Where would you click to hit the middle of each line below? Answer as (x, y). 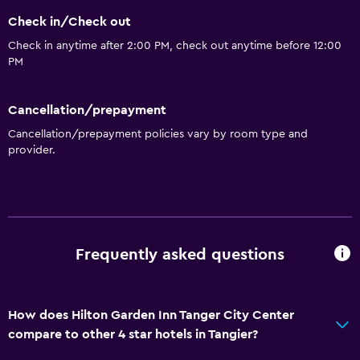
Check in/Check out (70, 22)
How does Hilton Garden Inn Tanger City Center (151, 315)
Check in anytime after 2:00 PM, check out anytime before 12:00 (175, 46)
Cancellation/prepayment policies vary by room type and (158, 134)
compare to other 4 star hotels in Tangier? (133, 334)
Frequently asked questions (180, 255)
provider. (32, 150)
